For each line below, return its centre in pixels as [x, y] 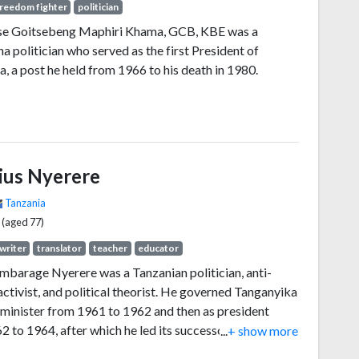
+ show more [263, 331]
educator [159, 248]
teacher [110, 248]
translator [60, 248]
